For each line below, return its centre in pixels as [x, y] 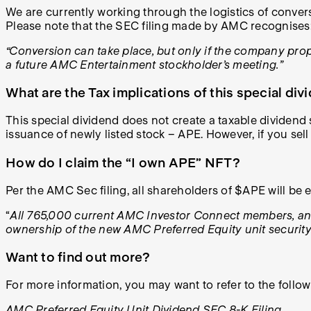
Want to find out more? [78, 257]
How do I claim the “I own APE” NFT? [123, 162]
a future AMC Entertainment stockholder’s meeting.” [145, 65]
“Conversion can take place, [81, 51]
